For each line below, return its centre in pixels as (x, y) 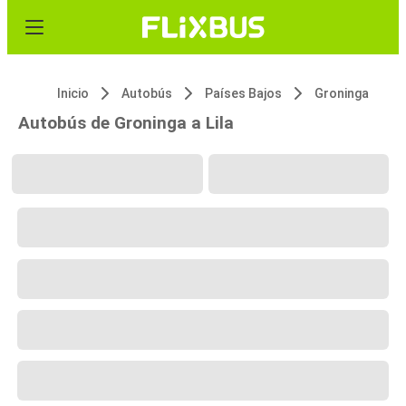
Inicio (73, 93)
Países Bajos (243, 93)
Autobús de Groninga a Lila (126, 123)
